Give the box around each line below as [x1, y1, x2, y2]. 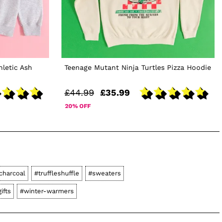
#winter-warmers [20, 187, 74, 195]
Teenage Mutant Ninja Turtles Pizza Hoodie [64, 63, 211, 72]
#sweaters [88, 169, 121, 177]
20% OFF [64, 103, 91, 110]
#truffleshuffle [34, 169, 79, 177]
